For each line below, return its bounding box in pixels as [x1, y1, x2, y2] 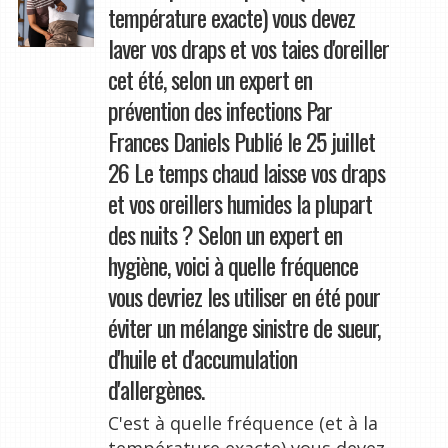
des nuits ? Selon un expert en [107, 216, 342, 253]
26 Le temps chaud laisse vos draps [107, 154, 385, 191]
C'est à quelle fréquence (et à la [107, 411, 378, 436]
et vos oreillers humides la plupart [107, 185, 372, 222]
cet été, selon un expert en [107, 61, 312, 98]
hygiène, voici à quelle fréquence [107, 247, 358, 284]
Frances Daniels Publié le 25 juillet [107, 123, 375, 160]
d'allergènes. [107, 371, 204, 408]
